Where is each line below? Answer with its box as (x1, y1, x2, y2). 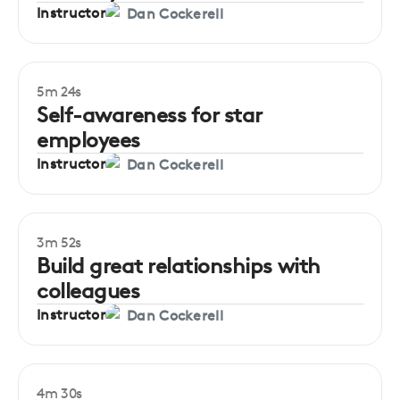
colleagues (37, 278, 140, 304)
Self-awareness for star (37, 102, 262, 128)
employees (37, 127, 140, 153)
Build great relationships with (37, 253, 321, 279)
